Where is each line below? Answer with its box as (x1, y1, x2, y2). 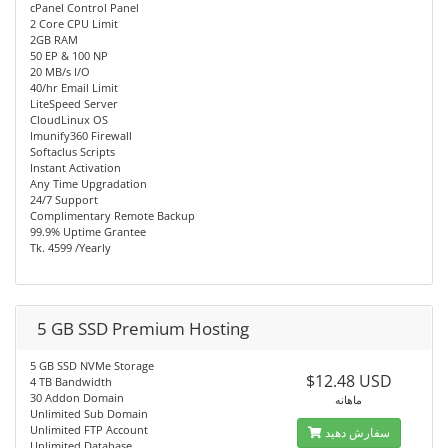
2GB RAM (30, 32, 78, 47)
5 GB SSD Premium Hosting (37, 317, 249, 340)
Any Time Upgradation (30, 176, 147, 191)
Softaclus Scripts (30, 144, 115, 159)
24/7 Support (30, 192, 98, 207)
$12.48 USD (305, 370, 392, 392)
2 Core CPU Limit (30, 16, 118, 31)
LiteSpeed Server (30, 96, 118, 111)
